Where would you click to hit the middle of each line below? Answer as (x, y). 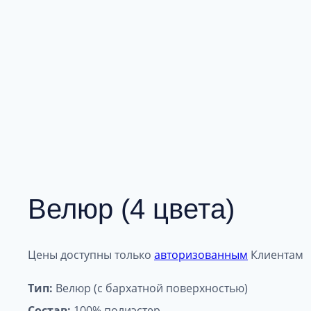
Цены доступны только (91, 255)
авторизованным (201, 255)
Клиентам (276, 255)
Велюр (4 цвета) (131, 209)
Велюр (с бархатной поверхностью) (150, 288)
